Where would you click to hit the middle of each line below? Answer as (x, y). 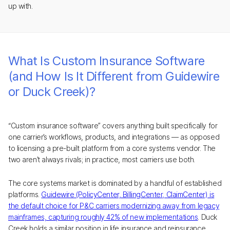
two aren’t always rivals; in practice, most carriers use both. (102, 159)
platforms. (25, 194)
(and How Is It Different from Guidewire (114, 76)
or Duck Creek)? (52, 92)
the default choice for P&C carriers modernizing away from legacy (114, 206)
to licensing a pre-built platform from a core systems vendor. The (112, 148)
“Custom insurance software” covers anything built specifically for (113, 126)
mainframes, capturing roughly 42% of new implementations (103, 217)
